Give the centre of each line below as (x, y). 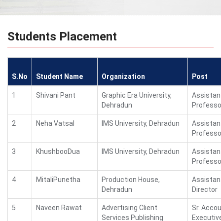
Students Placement (62, 37)
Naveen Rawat (59, 208)
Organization (123, 76)
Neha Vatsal (55, 123)
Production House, (131, 180)
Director (205, 189)
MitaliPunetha (58, 180)
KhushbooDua (58, 151)
